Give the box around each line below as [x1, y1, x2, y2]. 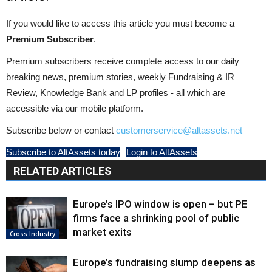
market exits [73, 226, 132, 238]
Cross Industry [10, 229, 55, 238]
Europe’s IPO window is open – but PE [73, 198, 248, 210]
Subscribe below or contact [6, 125, 116, 135]
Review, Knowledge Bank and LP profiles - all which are [6, 87, 225, 98]
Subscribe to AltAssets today [6, 147, 120, 157]
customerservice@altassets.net [116, 125, 242, 135]
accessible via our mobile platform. [6, 103, 143, 114]
